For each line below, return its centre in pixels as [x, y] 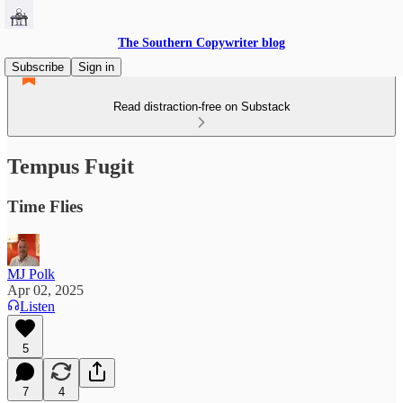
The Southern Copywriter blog [201, 43]
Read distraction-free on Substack [201, 107]
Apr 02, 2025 [45, 290]
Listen [37, 306]
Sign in [96, 67]
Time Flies [45, 206]
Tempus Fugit [71, 166]
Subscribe [38, 67]
